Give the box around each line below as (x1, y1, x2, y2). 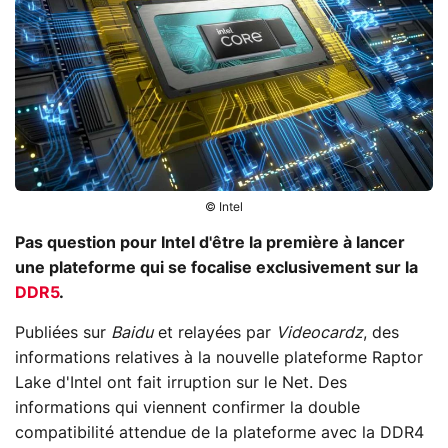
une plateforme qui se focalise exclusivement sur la (15, 259, 418, 276)
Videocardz (276, 324, 363, 341)
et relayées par (153, 324, 276, 341)
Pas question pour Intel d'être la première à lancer (15, 234, 405, 251)
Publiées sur (15, 324, 111, 341)
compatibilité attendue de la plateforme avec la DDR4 (15, 424, 424, 441)
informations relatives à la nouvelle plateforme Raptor (15, 349, 423, 366)
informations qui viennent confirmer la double (15, 399, 360, 416)
